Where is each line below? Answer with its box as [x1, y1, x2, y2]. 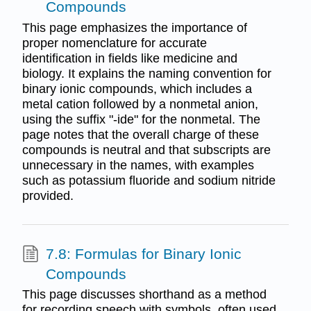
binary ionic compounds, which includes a [22, 81, 252, 96]
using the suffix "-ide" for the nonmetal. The [22, 112, 260, 126]
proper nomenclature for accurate [22, 35, 207, 50]
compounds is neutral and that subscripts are [22, 142, 271, 157]
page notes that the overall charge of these [22, 127, 259, 142]
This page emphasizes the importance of [22, 20, 247, 35]
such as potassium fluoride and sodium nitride [22, 173, 276, 187]
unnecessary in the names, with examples [22, 158, 254, 172]
